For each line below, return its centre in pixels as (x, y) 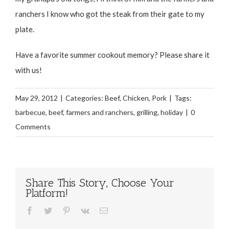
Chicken (136, 98)
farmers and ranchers (100, 112)
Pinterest (84, 210)
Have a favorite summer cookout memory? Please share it (112, 54)
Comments (33, 126)
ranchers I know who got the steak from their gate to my (110, 14)
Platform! (47, 193)
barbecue (30, 112)
